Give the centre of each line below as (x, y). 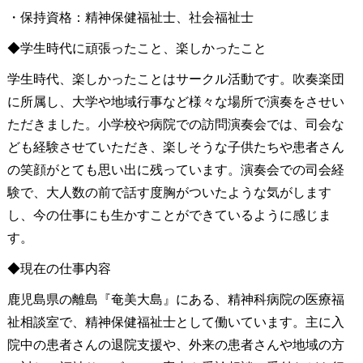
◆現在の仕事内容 (59, 268)
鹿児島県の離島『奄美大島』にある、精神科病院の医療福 (175, 299)
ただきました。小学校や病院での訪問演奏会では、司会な (175, 124)
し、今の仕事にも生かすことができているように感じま (169, 215)
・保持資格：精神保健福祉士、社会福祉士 (130, 17)
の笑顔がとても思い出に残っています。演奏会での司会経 (175, 169)
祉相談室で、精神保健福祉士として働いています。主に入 (175, 322)
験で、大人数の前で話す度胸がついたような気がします (169, 192)
